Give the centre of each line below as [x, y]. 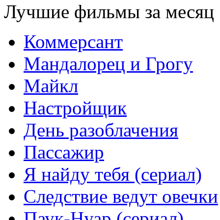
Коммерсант [73, 41]
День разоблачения [101, 130]
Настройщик [75, 108]
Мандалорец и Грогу [108, 64]
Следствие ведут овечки [121, 196]
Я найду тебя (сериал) [113, 174]
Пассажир [64, 152]
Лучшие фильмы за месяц [109, 12]
